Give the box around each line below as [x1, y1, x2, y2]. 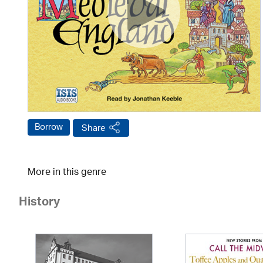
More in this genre [28, 163, 106, 183]
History [19, 192, 60, 215]
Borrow [35, 118, 63, 137]
